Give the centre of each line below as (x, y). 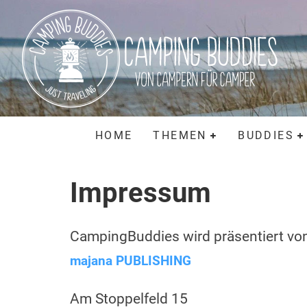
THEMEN (180, 135)
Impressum (140, 193)
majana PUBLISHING (131, 261)
